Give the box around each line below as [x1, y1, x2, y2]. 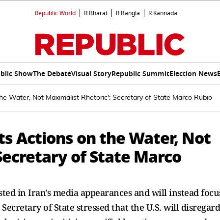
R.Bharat [84, 9, 108, 18]
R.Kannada [148, 9, 177, 18]
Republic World [35, 9, 76, 18]
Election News [169, 68, 217, 79]
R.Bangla [116, 9, 140, 18]
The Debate [32, 68, 71, 79]
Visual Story [71, 68, 111, 79]
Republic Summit [111, 68, 169, 79]
